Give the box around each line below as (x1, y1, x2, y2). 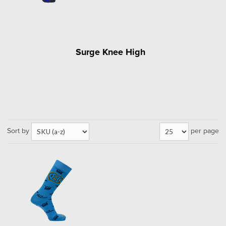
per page (191, 127, 219, 135)
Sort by (7, 127, 29, 135)
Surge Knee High (76, 47, 145, 57)
